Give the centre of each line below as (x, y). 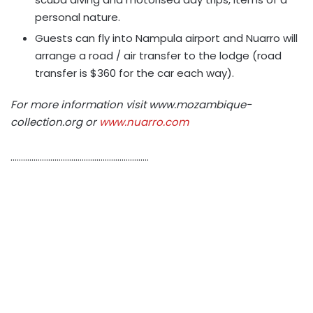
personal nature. (78, 17)
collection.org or (55, 122)
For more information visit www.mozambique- (131, 104)
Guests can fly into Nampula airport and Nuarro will (166, 38)
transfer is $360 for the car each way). (134, 73)
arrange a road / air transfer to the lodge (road (158, 56)
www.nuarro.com (144, 122)
